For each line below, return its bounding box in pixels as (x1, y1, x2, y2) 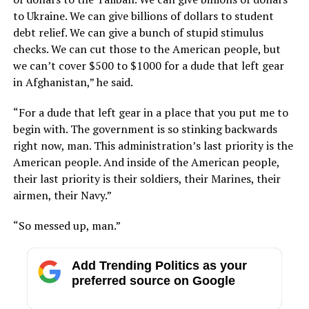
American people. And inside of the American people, (12, 154, 279, 170)
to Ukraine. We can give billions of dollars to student (12, 8, 274, 23)
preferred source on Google (71, 273, 235, 288)
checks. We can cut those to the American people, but (12, 41, 281, 57)
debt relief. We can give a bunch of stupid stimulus (12, 24, 263, 40)
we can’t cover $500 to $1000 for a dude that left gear (12, 57, 284, 73)
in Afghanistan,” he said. (12, 74, 133, 90)
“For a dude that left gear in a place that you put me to (12, 104, 288, 120)
